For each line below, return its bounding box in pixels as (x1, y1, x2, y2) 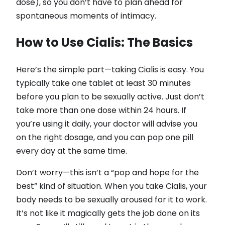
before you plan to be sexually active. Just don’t (16, 91, 204, 103)
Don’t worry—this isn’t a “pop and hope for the (16, 167, 199, 179)
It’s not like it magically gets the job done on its (16, 207, 200, 219)
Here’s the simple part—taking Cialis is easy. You (16, 64, 204, 76)
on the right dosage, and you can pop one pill (16, 132, 193, 144)
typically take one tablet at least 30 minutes (16, 77, 191, 89)
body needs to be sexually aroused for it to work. (16, 194, 207, 206)
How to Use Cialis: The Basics (16, 34, 193, 51)
